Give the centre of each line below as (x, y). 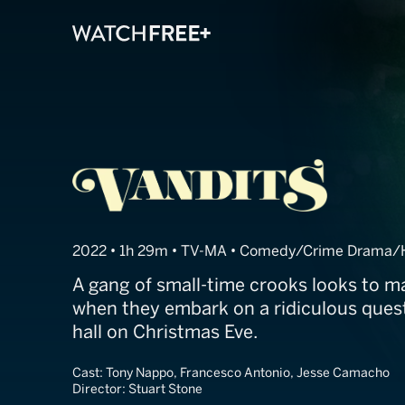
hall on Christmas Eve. (165, 332)
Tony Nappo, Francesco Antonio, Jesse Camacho (248, 373)
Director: (100, 390)
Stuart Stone (165, 390)
